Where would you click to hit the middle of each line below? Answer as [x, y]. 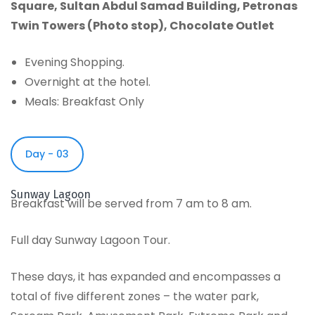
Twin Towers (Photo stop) [87, 25]
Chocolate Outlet [222, 25]
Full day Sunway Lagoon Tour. [90, 240]
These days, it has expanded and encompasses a [146, 276]
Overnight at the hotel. [88, 82]
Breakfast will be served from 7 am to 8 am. [131, 203]
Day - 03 [47, 154]
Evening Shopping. [75, 62]
